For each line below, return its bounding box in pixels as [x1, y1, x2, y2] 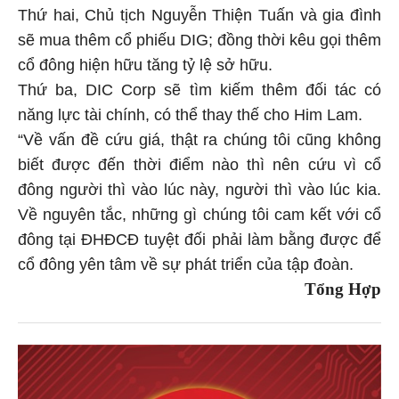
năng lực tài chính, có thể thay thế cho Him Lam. [18, 105, 362, 124]
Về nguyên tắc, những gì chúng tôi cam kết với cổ [18, 205, 381, 224]
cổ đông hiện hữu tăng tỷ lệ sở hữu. [18, 55, 273, 74]
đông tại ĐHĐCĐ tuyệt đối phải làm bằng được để [18, 230, 381, 248]
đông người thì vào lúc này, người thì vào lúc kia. [18, 180, 381, 199]
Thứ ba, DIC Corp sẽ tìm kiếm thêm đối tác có [18, 80, 381, 99]
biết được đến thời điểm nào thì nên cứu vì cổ [18, 155, 381, 174]
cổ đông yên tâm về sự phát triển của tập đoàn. [18, 255, 354, 273]
